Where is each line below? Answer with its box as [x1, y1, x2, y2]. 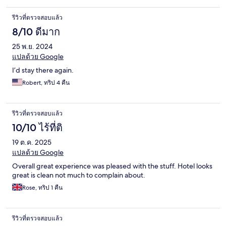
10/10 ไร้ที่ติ [12, 122, 63, 134]
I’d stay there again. [12, 66, 74, 75]
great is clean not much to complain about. [12, 171, 145, 180]
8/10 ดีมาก [12, 26, 60, 38]
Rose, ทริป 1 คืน [22, 184, 63, 192]
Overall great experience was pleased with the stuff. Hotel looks [12, 161, 212, 171]
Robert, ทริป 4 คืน [22, 79, 70, 87]
